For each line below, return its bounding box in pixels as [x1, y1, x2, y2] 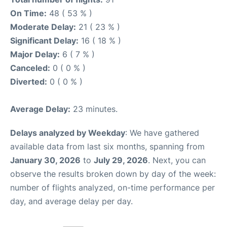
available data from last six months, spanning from [10, 141, 205, 152]
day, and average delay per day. [10, 196, 133, 206]
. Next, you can [148, 155, 206, 165]
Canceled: [10, 63, 50, 73]
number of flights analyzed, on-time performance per [10, 182, 215, 193]
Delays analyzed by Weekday [10, 128, 125, 138]
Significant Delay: [10, 35, 79, 46]
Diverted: [10, 77, 47, 87]
